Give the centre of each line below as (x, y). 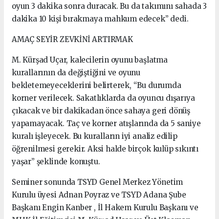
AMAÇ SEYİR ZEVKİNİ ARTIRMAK (72, 39)
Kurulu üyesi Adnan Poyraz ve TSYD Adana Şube (99, 195)
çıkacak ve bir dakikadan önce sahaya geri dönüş (101, 110)
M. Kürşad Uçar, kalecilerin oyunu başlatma (90, 60)
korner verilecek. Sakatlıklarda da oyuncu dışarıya (103, 98)
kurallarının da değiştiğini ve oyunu (76, 72)
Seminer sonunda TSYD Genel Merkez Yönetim (98, 182)
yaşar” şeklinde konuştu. (56, 161)
